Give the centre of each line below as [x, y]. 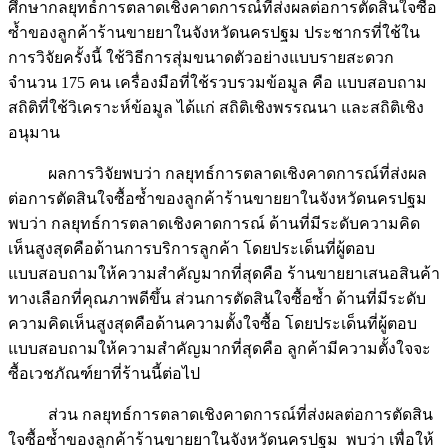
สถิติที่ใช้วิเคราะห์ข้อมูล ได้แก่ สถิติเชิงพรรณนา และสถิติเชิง [216, 108]
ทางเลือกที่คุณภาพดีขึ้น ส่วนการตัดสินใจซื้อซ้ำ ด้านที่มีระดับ [217, 299]
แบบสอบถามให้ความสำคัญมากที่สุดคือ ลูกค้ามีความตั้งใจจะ [219, 349]
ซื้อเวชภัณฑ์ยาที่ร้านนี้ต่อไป [104, 374]
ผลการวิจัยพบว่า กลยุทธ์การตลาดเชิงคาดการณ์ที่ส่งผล [217, 174]
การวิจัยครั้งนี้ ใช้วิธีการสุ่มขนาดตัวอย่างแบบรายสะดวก [201, 58]
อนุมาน [34, 133]
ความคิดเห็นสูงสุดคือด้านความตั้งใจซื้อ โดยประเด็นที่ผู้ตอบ [212, 324]
